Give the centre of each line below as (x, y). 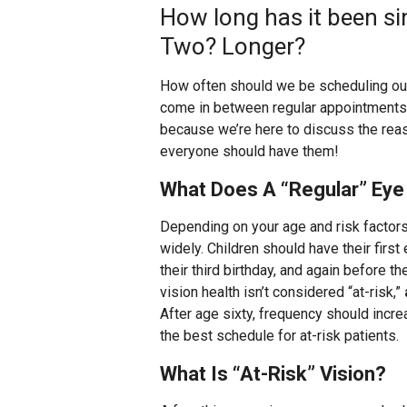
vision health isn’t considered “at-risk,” (282, 292)
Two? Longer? (233, 46)
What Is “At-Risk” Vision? (273, 374)
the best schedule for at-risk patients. (279, 336)
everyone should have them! (249, 151)
